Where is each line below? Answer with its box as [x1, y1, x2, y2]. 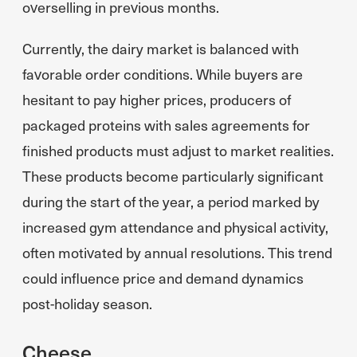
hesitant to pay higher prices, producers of [22, 89, 291, 109]
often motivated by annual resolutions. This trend [22, 242, 332, 262]
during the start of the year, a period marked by [22, 191, 320, 211]
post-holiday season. [22, 293, 152, 313]
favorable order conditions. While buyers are [22, 64, 303, 84]
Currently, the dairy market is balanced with [22, 38, 299, 58]
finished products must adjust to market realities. [22, 140, 334, 160]
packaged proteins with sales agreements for [22, 115, 310, 135]
